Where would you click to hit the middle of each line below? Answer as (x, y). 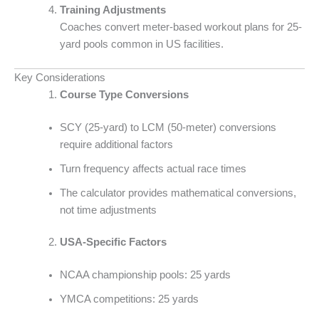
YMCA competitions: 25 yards (129, 299)
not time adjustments (108, 210)
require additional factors (116, 144)
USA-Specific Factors (113, 242)
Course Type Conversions (124, 94)
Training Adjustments (113, 10)
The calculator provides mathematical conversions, (178, 193)
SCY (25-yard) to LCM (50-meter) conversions (168, 127)
